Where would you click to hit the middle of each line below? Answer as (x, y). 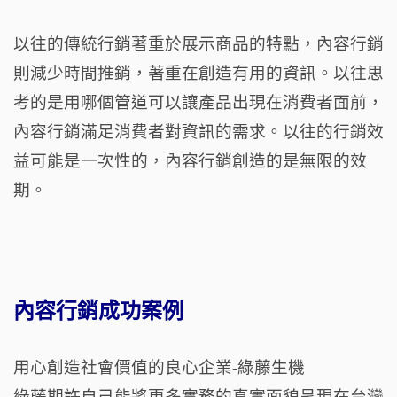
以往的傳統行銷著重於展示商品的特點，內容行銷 (198, 43)
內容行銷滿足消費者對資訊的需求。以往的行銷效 (198, 131)
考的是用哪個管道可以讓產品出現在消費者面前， (198, 102)
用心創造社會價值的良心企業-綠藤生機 (159, 367)
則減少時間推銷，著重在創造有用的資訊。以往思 (198, 73)
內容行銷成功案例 (98, 311)
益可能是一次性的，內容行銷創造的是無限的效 (190, 160)
